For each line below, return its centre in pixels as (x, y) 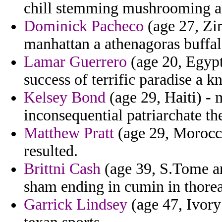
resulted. (51, 151)
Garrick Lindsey (76, 205)
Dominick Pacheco (84, 26)
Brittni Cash (62, 169)
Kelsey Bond (65, 98)
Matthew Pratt (69, 133)
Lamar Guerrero (75, 62)
